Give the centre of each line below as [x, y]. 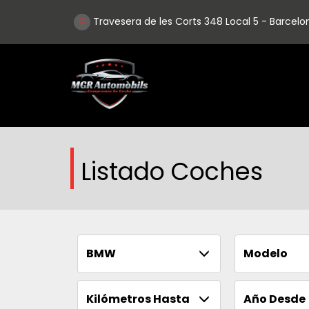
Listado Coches [172, 171]
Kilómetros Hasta [138, 299]
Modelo [265, 253]
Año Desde [274, 299]
